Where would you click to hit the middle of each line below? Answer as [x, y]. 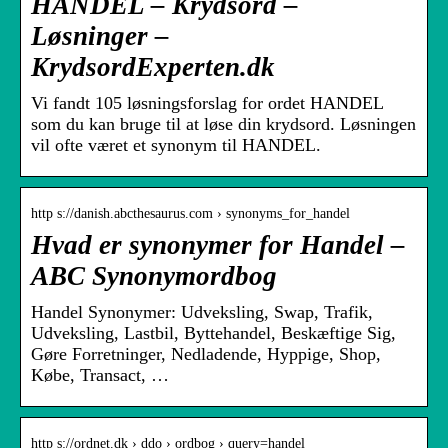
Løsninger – [100, 36]
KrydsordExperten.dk [153, 67]
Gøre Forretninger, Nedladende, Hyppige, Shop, [206, 354]
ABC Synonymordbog [154, 276]
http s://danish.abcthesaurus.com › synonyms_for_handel [190, 214]
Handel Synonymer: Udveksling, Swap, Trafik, [202, 312]
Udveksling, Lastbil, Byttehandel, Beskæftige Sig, [213, 333]
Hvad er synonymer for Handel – [218, 245]
